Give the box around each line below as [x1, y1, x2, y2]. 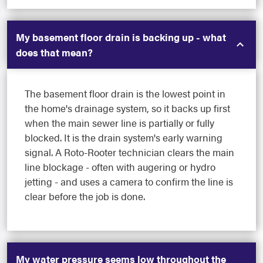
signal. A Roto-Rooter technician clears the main [25, 145, 234, 160]
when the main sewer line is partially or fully [25, 116, 214, 130]
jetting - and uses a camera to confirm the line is [25, 174, 233, 189]
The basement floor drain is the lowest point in [25, 86, 225, 101]
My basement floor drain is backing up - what [16, 30, 226, 45]
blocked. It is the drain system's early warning [25, 130, 222, 145]
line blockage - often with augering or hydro [25, 160, 215, 174]
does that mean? [16, 45, 93, 60]
